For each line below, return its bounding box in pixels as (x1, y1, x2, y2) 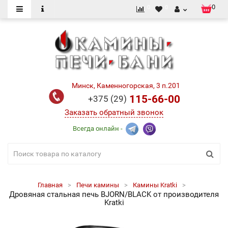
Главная (37, 181, 63, 189)
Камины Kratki (132, 181, 177, 189)
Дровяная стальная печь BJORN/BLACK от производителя (9, 190, 219, 199)
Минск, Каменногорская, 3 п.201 (71, 81, 180, 90)
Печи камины (76, 181, 119, 189)
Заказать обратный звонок (65, 108, 163, 117)
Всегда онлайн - (72, 124, 126, 132)
